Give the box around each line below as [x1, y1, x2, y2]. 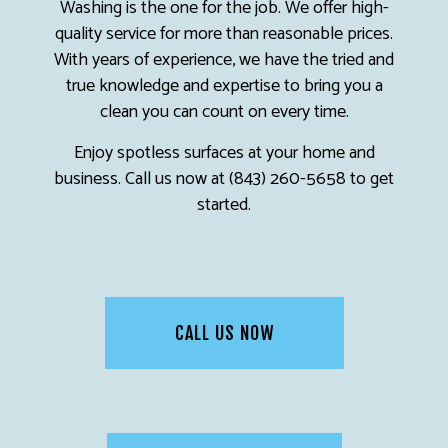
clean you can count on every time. [99, 96, 349, 127]
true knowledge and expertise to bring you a [65, 70, 383, 101]
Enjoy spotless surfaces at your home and [73, 137, 375, 168]
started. [197, 189, 251, 220]
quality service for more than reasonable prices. [55, 18, 393, 49]
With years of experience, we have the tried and [54, 44, 394, 75]
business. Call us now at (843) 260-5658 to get [54, 163, 394, 194]
